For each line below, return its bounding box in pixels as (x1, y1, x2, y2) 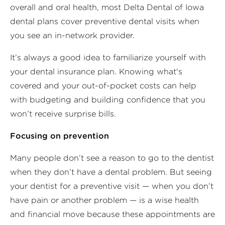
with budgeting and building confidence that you (10, 94, 205, 104)
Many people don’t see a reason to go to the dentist (10, 153, 214, 163)
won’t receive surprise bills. (10, 108, 116, 119)
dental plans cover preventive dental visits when (10, 16, 199, 26)
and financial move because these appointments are (10, 209, 215, 219)
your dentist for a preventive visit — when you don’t (10, 181, 213, 191)
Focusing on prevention (10, 131, 109, 141)
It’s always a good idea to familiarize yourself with (10, 52, 206, 62)
